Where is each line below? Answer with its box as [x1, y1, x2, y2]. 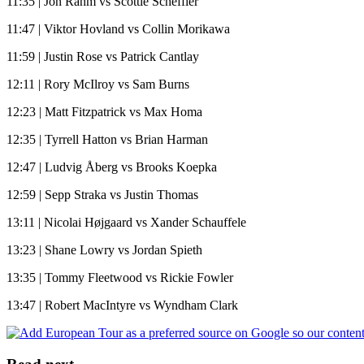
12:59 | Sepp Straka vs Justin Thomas [6, 187, 198, 201]
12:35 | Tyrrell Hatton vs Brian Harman [6, 132, 208, 146]
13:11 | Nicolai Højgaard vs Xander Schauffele [6, 214, 246, 229]
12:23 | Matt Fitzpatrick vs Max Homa [6, 104, 202, 119]
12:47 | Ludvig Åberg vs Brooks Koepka [6, 159, 217, 174]
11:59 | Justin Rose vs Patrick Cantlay [6, 49, 199, 63]
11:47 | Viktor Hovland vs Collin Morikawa [6, 21, 230, 36]
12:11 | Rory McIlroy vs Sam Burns [6, 76, 189, 91]
